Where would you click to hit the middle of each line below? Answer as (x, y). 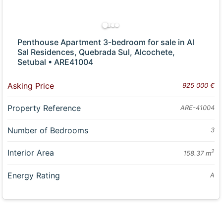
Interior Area (31, 152)
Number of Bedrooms (48, 130)
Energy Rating (34, 175)
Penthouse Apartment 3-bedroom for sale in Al (106, 42)
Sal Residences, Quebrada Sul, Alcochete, (96, 52)
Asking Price (31, 85)
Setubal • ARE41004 (55, 62)
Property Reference (44, 108)
